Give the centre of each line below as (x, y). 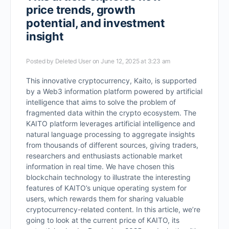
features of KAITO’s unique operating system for (106, 188)
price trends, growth (81, 10)
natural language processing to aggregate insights (110, 134)
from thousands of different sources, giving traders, (112, 145)
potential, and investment (96, 23)
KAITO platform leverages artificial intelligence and (111, 123)
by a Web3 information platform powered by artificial (114, 91)
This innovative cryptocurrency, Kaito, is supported (111, 81)
